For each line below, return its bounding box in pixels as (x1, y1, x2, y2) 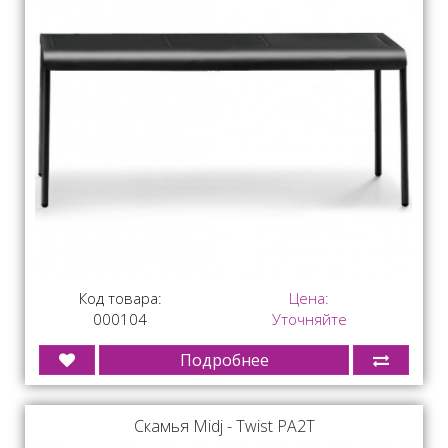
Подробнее (179, 348, 269, 371)
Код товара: (78, 287, 162, 308)
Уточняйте (271, 308, 347, 329)
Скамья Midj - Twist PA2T (133, 414, 315, 437)
